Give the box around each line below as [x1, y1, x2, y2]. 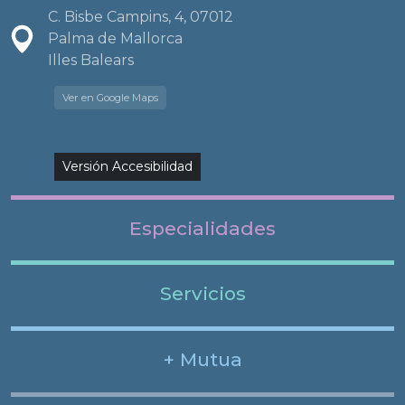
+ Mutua [163, 348, 242, 372]
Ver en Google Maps [62, 90, 158, 104]
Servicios [159, 282, 246, 306]
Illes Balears [48, 51, 134, 69]
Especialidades [129, 216, 276, 240]
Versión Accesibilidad [62, 157, 193, 174]
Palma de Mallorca [48, 29, 183, 47]
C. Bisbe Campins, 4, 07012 [48, 7, 233, 25]
